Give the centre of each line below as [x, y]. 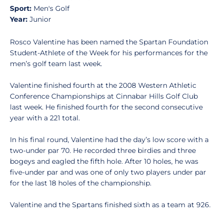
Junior [39, 19]
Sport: [21, 8]
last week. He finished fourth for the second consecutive [106, 107]
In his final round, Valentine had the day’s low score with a [109, 140]
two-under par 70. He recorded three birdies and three [103, 150]
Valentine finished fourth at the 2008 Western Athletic [103, 85]
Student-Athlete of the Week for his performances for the [109, 53]
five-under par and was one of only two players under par [108, 172]
